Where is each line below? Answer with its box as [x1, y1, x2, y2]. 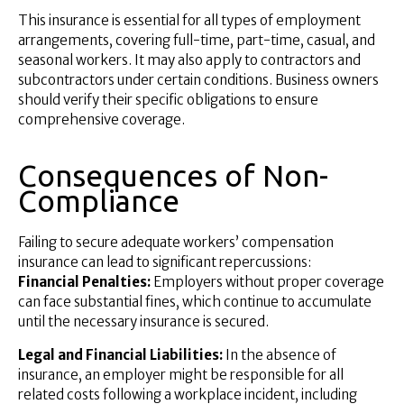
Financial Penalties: [18, 272, 151, 290]
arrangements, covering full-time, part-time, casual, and [18, 31, 375, 49]
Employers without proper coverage [151, 272, 384, 290]
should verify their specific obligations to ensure [18, 90, 318, 108]
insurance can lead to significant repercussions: [18, 252, 311, 271]
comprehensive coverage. [18, 110, 185, 128]
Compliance [18, 184, 179, 218]
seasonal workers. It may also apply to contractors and [18, 50, 361, 69]
